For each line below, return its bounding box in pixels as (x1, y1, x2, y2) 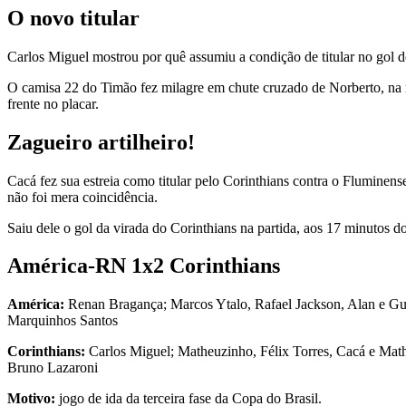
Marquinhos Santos (7, 313, 118, 329)
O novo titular (7, 5, 140, 30)
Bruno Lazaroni (7, 360, 98, 376)
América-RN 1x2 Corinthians (7, 254, 280, 278)
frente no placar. (7, 95, 99, 111)
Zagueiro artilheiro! (7, 130, 195, 154)
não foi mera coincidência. (7, 188, 158, 205)
